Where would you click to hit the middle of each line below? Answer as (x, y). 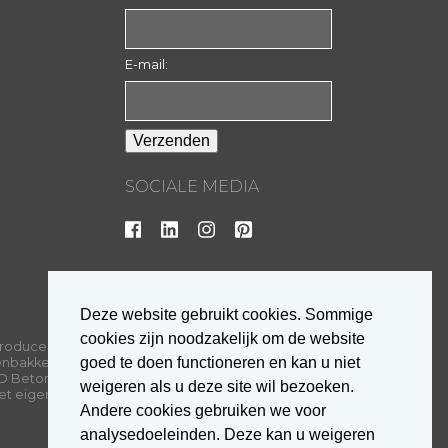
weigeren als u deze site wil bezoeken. (217, 387)
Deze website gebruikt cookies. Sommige (226, 315)
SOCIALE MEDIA (191, 187)
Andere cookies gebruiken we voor (203, 411)
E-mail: (146, 65)
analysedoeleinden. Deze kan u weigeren (227, 435)
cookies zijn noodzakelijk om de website (222, 339)
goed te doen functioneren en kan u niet (220, 363)
